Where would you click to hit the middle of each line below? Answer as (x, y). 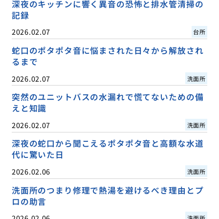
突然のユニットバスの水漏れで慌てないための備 (108, 97)
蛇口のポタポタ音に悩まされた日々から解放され (108, 51)
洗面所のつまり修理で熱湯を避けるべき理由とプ (108, 190)
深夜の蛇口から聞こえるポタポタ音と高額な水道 (108, 143)
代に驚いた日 (38, 155)
